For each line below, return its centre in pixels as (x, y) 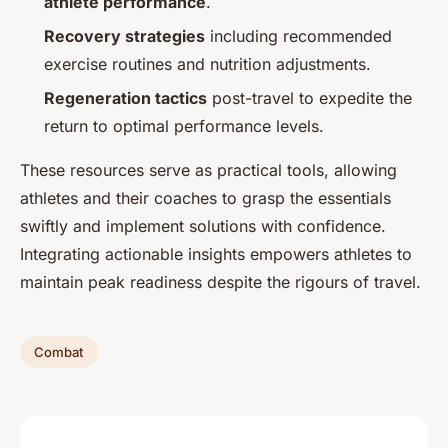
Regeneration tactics (125, 98)
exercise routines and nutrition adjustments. (207, 63)
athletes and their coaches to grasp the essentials (205, 198)
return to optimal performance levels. (184, 126)
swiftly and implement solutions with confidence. (203, 226)
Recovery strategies (124, 35)
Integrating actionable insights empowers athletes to (216, 254)
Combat (59, 352)
